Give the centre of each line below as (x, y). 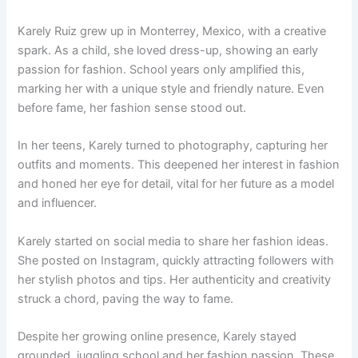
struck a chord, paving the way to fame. (126, 298)
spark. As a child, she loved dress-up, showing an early (168, 51)
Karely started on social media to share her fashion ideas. (173, 241)
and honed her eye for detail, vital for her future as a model (176, 184)
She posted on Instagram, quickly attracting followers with (176, 260)
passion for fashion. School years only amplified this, (161, 70)
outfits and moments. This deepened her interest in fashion (179, 165)
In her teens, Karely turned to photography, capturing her (173, 146)
